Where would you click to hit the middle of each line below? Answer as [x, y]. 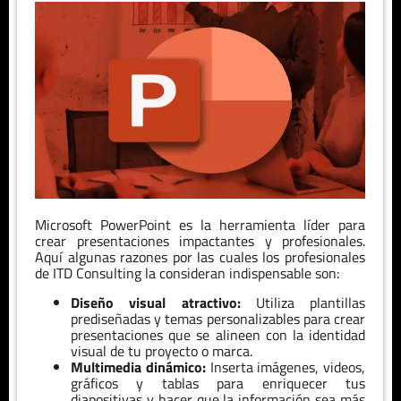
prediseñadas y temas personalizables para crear [218, 318]
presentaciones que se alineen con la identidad [218, 334]
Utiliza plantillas [303, 302]
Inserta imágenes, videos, [285, 367]
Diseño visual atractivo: [156, 302]
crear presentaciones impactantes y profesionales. [200, 241]
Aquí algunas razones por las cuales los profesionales [200, 257]
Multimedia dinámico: [138, 367]
